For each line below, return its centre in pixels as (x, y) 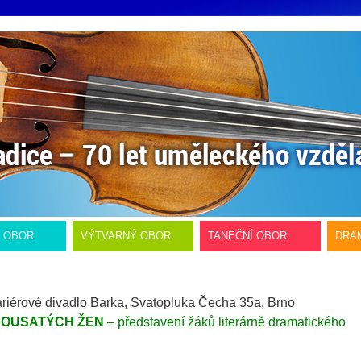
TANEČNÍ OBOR (247, 236)
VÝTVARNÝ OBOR (126, 236)
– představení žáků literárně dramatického (226, 322)
